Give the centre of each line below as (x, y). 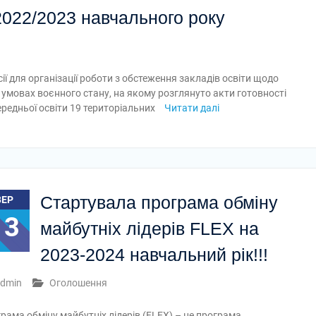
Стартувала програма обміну (159, 202)
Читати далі (192, 108)
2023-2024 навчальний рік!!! (154, 255)
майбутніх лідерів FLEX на (150, 229)
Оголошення (78, 283)
